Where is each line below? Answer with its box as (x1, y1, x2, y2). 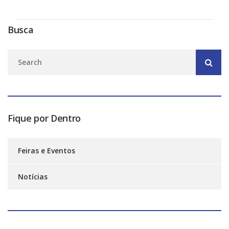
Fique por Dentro (8, 111, 81, 124)
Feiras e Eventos (18, 145, 75, 155)
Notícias (18, 171, 48, 181)
